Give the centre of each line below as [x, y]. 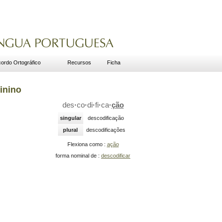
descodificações [106, 130]
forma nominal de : [78, 156]
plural [70, 130]
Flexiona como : [87, 144]
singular [70, 118]
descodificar [116, 156]
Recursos [79, 62]
